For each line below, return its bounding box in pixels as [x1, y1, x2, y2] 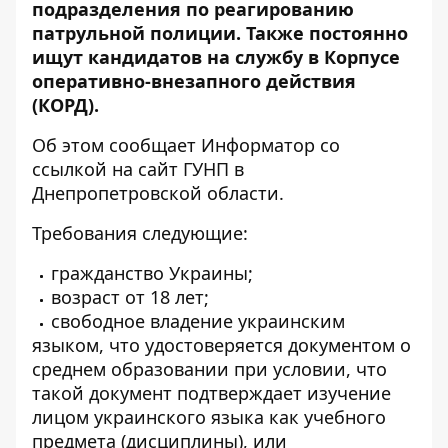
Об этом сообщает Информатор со [32, 133, 340, 157]
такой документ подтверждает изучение [32, 381, 391, 405]
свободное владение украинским [51, 309, 345, 333]
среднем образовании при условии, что [32, 357, 387, 381]
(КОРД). [32, 93, 99, 117]
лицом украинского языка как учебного [32, 405, 386, 429]
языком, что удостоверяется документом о [32, 333, 411, 357]
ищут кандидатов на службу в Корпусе [32, 45, 400, 69]
